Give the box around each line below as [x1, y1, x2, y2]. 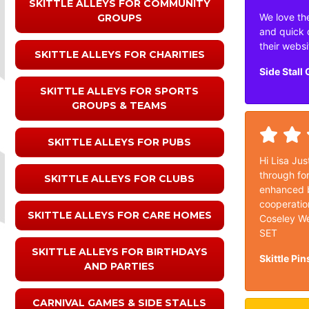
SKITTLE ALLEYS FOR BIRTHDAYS [31, 245, 208, 258]
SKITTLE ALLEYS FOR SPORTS [40, 84, 199, 97]
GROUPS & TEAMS [72, 99, 168, 112]
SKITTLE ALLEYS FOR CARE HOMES [27, 208, 212, 221]
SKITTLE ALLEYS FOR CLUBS [44, 172, 195, 185]
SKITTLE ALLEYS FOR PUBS [48, 135, 192, 148]
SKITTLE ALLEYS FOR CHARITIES [34, 48, 205, 61]
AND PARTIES [84, 259, 155, 272]
